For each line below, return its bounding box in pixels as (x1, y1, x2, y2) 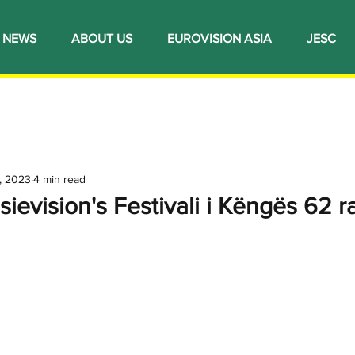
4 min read (33, 172, 86, 185)
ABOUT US (71, 32, 132, 45)
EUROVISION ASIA (167, 32, 272, 45)
